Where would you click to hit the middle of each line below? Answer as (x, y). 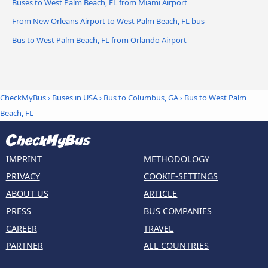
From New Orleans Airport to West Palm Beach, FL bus (108, 21)
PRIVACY (23, 176)
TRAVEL (159, 229)
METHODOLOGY (177, 159)
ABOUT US (27, 194)
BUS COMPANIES (178, 211)
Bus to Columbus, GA (141, 97)
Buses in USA (75, 97)
